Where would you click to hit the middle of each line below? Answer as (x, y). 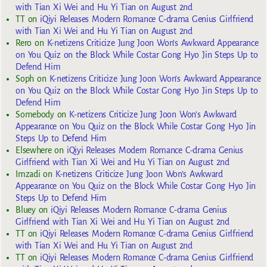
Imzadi (28, 174)
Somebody (35, 115)
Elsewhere (34, 150)
